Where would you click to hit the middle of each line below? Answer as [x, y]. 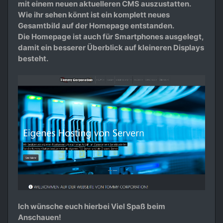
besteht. [33, 58]
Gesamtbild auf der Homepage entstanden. [96, 26]
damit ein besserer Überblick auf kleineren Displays [111, 48]
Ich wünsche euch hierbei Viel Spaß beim [92, 206]
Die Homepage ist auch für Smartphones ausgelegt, [111, 37]
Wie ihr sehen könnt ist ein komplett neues [94, 15]
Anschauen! [40, 217]
